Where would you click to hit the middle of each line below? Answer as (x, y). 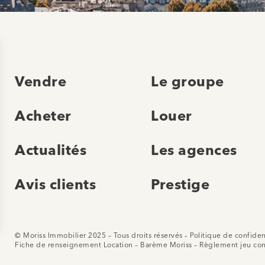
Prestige (180, 185)
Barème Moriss (166, 245)
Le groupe (188, 83)
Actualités (51, 151)
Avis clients (55, 185)
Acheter (43, 117)
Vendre (41, 83)
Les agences (194, 151)
